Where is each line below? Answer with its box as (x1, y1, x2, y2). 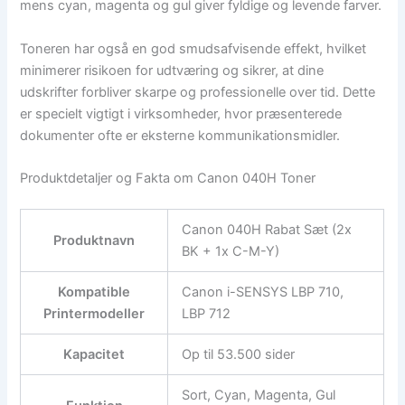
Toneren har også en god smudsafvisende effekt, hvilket (20, 40, 367, 57)
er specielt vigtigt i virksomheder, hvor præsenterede (20, 105, 343, 122)
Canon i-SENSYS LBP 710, (182, 283, 344, 300)
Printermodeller (43, 305, 146, 322)
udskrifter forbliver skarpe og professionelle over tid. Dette (20, 83, 376, 100)
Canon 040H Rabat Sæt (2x (182, 221, 353, 238)
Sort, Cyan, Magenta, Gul (182, 386, 336, 403)
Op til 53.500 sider (182, 345, 296, 363)
